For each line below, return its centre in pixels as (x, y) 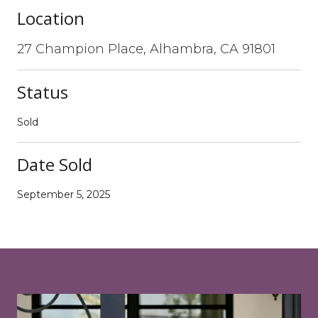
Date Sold (55, 164)
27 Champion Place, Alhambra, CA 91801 (146, 49)
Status (43, 92)
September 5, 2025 (64, 194)
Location (51, 18)
